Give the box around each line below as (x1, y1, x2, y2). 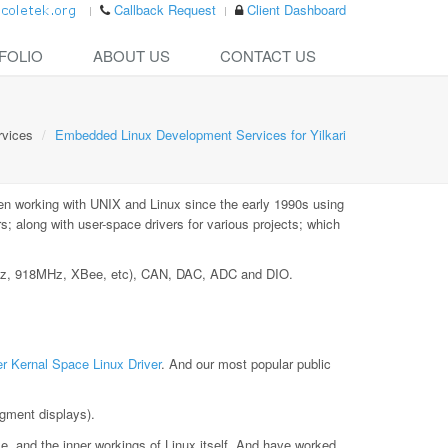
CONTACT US (220, 45, 316, 66)
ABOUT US (93, 45, 170, 66)
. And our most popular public (161, 354, 331, 373)
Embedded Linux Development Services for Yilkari (55, 125, 346, 144)
